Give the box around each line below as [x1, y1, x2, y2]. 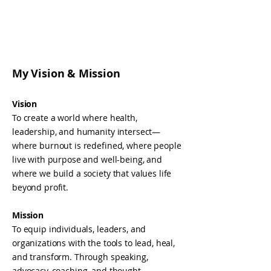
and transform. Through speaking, [12, 251, 148, 263]
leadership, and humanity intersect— [12, 126, 161, 137]
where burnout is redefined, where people [12, 140, 181, 151]
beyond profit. [12, 181, 69, 193]
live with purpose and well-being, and [12, 154, 162, 165]
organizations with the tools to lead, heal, [12, 237, 175, 249]
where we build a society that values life [12, 168, 172, 179]
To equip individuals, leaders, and [12, 223, 146, 235]
